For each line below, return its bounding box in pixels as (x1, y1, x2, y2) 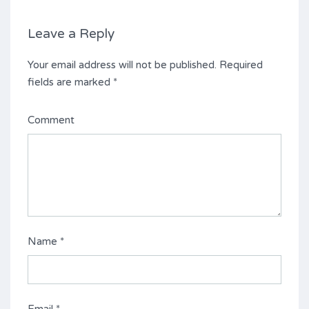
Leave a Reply (28, 26, 114, 41)
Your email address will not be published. (28, 59, 217, 71)
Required (217, 59, 263, 71)
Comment (28, 114, 74, 126)
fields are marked (28, 76, 113, 88)
